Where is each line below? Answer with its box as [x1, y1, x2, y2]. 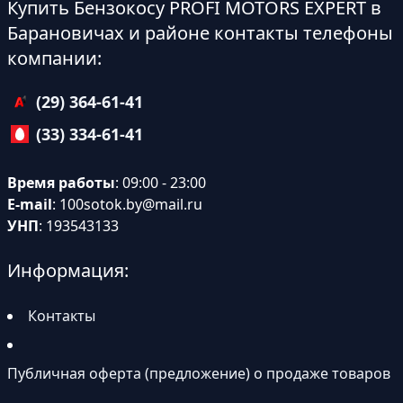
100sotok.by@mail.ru [59, 194, 202, 215]
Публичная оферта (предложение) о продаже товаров [7, 363, 390, 384]
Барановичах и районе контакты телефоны [7, 21, 393, 46]
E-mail [7, 194, 52, 215]
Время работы [7, 173, 115, 193]
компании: [7, 46, 102, 71]
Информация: [7, 258, 129, 283]
